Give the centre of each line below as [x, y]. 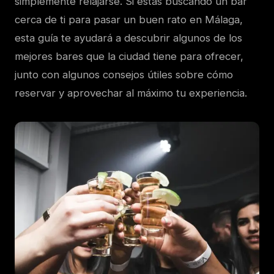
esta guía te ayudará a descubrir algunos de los [128, 38]
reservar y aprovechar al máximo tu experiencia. [131, 93]
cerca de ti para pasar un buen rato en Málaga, [129, 19]
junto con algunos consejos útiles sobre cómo [124, 74]
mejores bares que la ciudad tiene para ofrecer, [129, 56]
